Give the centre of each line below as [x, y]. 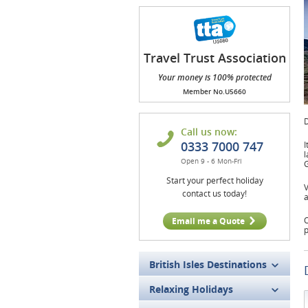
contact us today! [214, 194]
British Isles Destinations [208, 264]
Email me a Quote [208, 221]
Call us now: [209, 132]
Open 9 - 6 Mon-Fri [211, 161]
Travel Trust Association [214, 58]
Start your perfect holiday [214, 180]
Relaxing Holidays [191, 289]
